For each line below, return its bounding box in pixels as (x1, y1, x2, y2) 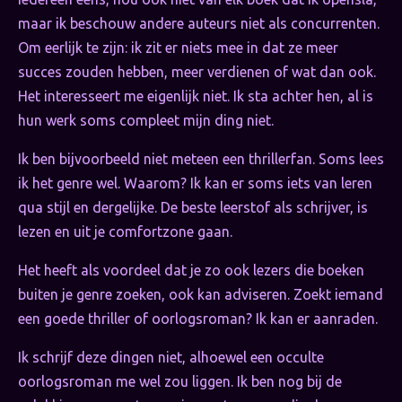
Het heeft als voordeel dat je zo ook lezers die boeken (18, 262, 364, 279)
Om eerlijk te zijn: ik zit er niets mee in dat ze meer (18, 39, 338, 57)
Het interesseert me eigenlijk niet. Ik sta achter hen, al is (18, 88, 373, 105)
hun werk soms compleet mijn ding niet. (18, 112, 274, 129)
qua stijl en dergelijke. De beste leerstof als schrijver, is (18, 199, 368, 216)
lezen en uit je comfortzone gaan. (18, 223, 232, 240)
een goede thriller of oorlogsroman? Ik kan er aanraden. (18, 310, 378, 328)
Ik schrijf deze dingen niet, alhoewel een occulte (18, 349, 324, 366)
